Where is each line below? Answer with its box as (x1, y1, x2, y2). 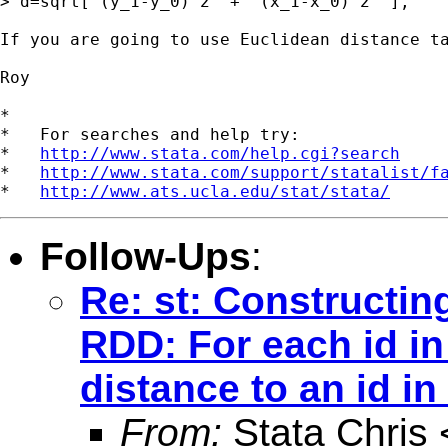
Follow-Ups (40, 234, 251, 278)
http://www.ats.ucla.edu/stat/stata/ (40, 181, 390, 201)
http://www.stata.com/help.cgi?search (40, 143, 400, 163)
